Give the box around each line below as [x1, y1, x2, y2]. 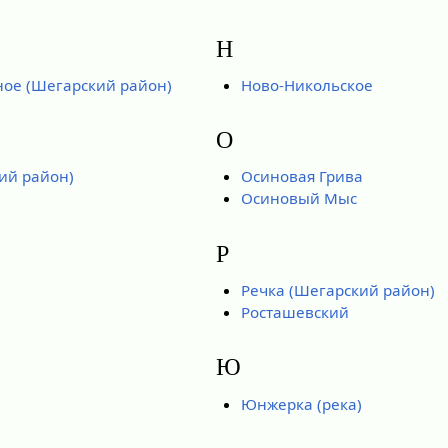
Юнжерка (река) [240, 393, 362, 414]
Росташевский [240, 302, 349, 322]
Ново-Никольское [240, 74, 373, 95]
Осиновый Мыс [240, 188, 357, 209]
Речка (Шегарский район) [240, 280, 435, 300]
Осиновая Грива [240, 166, 363, 187]
